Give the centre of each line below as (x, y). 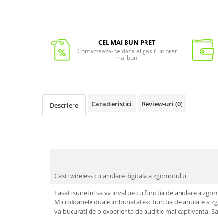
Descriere (64, 105)
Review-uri (158, 104)
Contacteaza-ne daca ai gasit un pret (127, 51)
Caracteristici (112, 104)
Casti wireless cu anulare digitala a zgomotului (121, 176)
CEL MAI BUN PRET (127, 43)
